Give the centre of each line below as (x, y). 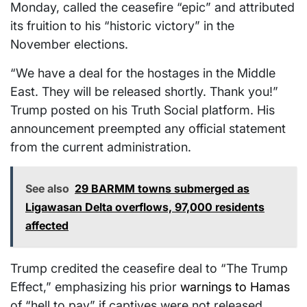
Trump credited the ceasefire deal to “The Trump (149, 269)
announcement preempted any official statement (148, 129)
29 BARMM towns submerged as (162, 189)
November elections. (69, 45)
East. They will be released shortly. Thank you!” (144, 92)
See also (47, 189)
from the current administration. (101, 147)
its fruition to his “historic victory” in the (122, 26)
